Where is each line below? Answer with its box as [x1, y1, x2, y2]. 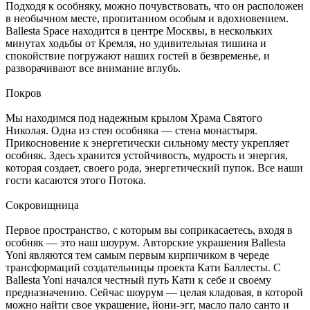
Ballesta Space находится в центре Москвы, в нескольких [6, 25, 273, 37]
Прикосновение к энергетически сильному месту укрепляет [6, 137, 289, 149]
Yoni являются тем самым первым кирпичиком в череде [6, 249, 269, 262]
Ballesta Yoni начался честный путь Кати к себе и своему [6, 274, 271, 286]
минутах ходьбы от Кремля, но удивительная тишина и [6, 37, 266, 50]
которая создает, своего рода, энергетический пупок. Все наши [6, 162, 303, 174]
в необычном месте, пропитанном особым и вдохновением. [6, 12, 289, 25]
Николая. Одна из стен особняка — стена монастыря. [6, 125, 257, 137]
